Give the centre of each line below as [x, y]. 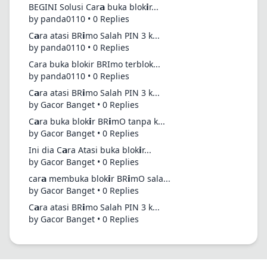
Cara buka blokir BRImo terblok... [94, 64]
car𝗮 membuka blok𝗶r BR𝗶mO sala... [100, 178]
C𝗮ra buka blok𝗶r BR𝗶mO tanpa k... [97, 121]
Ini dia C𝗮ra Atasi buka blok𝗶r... [90, 150]
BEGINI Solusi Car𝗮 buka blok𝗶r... [94, 7]
